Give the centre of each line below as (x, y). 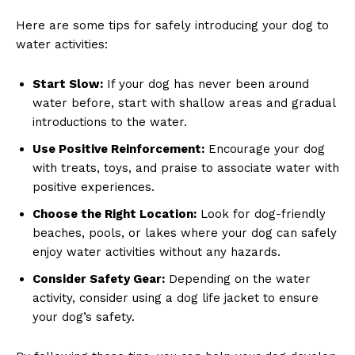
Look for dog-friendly (261, 214)
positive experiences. (94, 187)
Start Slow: (68, 84)
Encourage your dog (265, 149)
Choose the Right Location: (115, 214)
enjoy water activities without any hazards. (157, 252)
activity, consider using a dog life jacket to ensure (176, 298)
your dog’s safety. (84, 317)
